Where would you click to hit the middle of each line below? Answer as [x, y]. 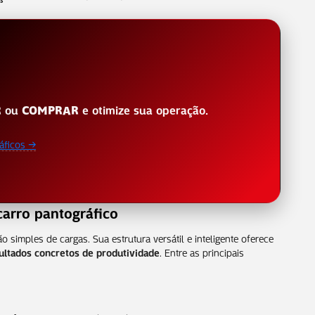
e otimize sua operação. [143, 109]
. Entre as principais [202, 251]
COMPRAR [50, 109]
